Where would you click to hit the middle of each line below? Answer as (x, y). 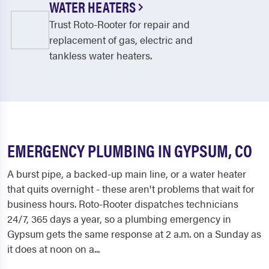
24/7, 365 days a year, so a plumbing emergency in (119, 219)
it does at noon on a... (53, 249)
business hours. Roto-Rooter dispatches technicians (123, 204)
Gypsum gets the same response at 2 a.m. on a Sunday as (134, 234)
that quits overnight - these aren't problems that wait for (131, 189)
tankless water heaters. (101, 55)
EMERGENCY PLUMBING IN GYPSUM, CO (130, 150)
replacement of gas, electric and (121, 40)
